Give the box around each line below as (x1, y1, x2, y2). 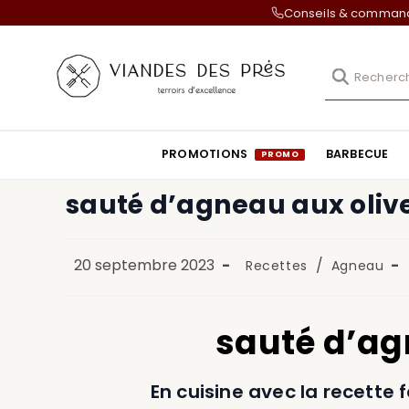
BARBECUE (325, 146, 389, 163)
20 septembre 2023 (74, 254, 215, 276)
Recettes (246, 256, 308, 275)
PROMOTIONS (161, 145, 251, 162)
